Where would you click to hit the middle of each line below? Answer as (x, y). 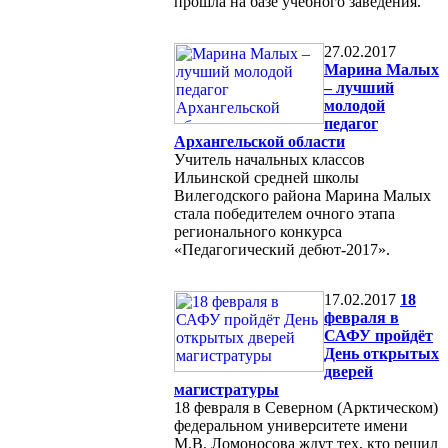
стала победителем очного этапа (284, 213)
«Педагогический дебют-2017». (282, 249)
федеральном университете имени (291, 425)
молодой (354, 105)
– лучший (359, 87)
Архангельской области (259, 141)
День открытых (381, 353)
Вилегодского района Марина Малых (302, 195)
